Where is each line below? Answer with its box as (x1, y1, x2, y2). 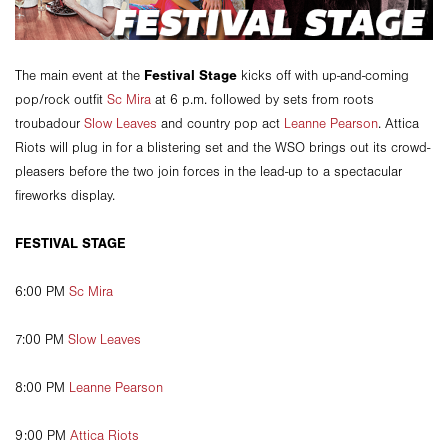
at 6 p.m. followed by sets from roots (151, 92, 374, 109)
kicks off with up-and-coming (237, 68, 409, 85)
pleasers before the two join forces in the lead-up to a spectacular (15, 164, 402, 181)
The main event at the (15, 68, 144, 85)
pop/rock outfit (15, 92, 107, 109)
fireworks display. (15, 188, 115, 205)
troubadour (15, 116, 84, 133)
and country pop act (157, 116, 284, 133)
